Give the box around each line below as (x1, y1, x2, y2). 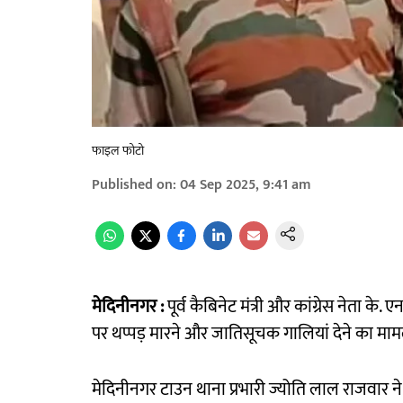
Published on (92, 173, 173, 198)
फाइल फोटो (92, 140, 144, 162)
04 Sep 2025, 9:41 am (180, 173, 311, 198)
